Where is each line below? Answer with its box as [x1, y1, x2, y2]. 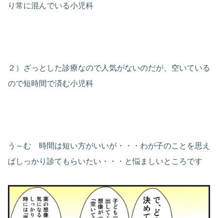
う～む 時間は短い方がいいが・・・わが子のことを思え [8, 142, 210, 150]
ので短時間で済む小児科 [8, 79, 93, 88]
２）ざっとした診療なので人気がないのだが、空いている [8, 64, 210, 73]
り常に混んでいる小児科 [8, 1, 93, 10]
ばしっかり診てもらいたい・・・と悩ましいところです [8, 157, 202, 166]
